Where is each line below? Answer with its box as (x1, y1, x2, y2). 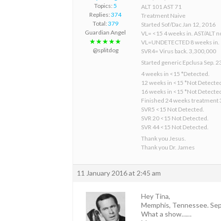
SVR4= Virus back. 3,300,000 (141, 47, 216, 55)
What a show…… (141, 209, 191, 218)
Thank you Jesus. (141, 134, 186, 142)
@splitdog (92, 46, 118, 54)
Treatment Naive (141, 11, 185, 19)
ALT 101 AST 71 (141, 2, 182, 10)
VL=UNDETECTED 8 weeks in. (141, 38, 220, 46)
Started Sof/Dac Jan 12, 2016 (141, 20, 216, 28)
